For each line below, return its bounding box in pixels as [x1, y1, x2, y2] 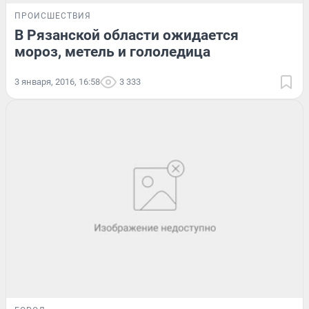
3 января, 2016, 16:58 [14, 76, 100, 87]
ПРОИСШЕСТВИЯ [14, 10, 91, 21]
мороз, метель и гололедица [14, 43, 210, 60]
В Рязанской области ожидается [14, 26, 239, 43]
